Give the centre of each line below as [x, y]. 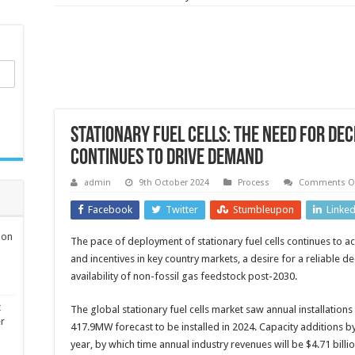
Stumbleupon [263, 209]
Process [254, 182]
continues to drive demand [167, 158]
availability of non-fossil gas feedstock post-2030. [184, 276]
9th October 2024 [174, 182]
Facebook [110, 209]
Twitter [182, 209]
